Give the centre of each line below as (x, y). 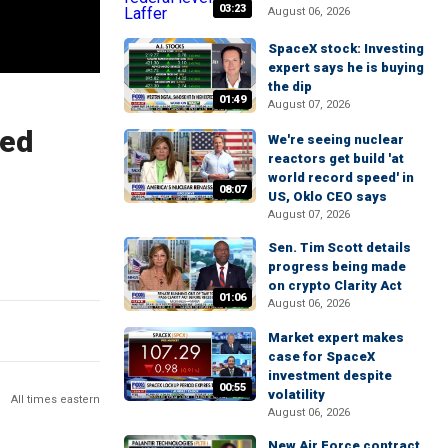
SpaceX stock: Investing (346, 49)
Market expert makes (336, 337)
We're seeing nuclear (336, 139)
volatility (296, 394)
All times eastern (55, 399)
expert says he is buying (346, 68)
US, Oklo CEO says (327, 196)
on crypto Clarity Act (335, 285)
